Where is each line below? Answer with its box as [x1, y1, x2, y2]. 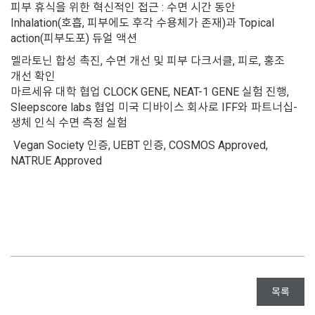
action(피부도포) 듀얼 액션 [11, 32, 137, 45]
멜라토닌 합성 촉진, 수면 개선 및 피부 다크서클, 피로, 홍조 [11, 54, 285, 67]
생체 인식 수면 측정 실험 [11, 116, 127, 129]
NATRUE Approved [11, 154, 102, 167]
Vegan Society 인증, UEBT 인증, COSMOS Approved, [11, 139, 268, 152]
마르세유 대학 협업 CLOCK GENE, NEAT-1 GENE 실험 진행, [11, 85, 289, 98]
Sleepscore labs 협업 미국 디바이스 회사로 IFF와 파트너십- [11, 101, 297, 114]
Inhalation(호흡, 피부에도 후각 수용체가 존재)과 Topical [11, 16, 274, 30]
